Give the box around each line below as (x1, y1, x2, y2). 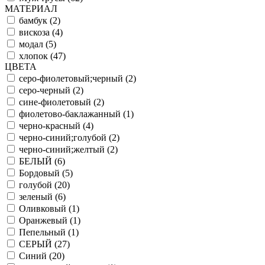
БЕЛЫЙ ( (19, 156, 57, 166)
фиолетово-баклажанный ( (19, 108, 126, 119)
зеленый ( (19, 191, 58, 202)
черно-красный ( (19, 120, 86, 131)
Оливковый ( (19, 203, 72, 214)
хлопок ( (19, 50, 53, 61)
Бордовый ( (19, 167, 65, 178)
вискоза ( (19, 27, 55, 37)
